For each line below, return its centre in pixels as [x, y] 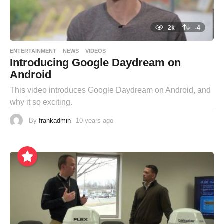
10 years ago [95, 120]
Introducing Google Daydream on [95, 63]
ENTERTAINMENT [33, 51]
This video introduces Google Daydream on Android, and [110, 90]
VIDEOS [96, 51]
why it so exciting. [41, 102]
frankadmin [55, 120]
